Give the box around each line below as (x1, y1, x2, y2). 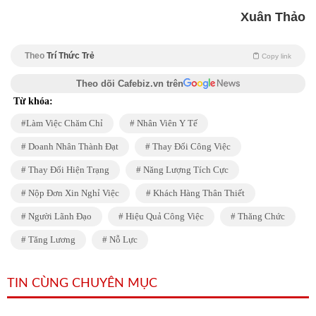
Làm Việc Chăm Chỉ (26, 117, 103, 128)
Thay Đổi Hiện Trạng (26, 164, 109, 175)
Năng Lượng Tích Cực (141, 164, 229, 175)
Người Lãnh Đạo (26, 210, 92, 221)
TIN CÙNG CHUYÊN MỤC (7, 276, 157, 290)
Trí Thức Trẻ (47, 50, 95, 61)
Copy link (262, 51, 291, 60)
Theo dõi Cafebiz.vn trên (76, 78, 183, 89)
